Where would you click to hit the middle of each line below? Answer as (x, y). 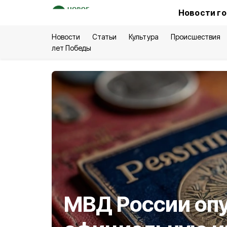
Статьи (105, 37)
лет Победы (72, 48)
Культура (144, 37)
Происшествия (195, 37)
